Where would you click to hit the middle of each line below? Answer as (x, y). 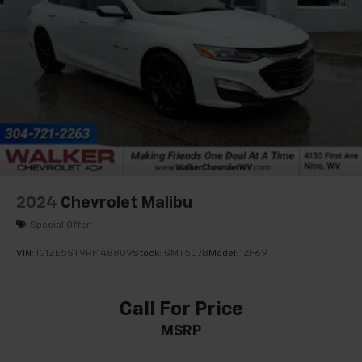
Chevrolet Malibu (126, 203)
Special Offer (60, 225)
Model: (224, 253)
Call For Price (181, 309)
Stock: (148, 253)
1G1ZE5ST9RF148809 (84, 253)
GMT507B (186, 253)
